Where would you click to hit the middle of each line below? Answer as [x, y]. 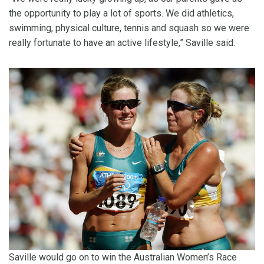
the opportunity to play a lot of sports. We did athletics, [121, 14]
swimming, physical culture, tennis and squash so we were [129, 28]
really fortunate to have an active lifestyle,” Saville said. [122, 43]
